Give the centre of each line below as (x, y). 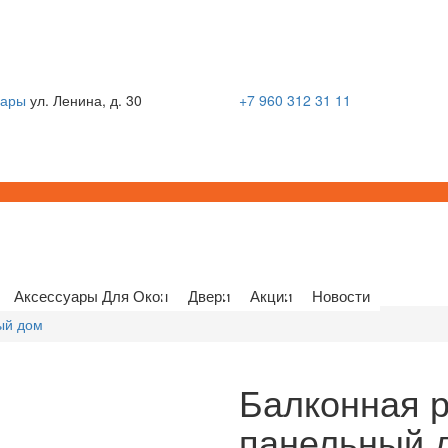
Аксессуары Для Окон (91, 295)
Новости (341, 295)
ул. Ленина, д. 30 (86, 100)
